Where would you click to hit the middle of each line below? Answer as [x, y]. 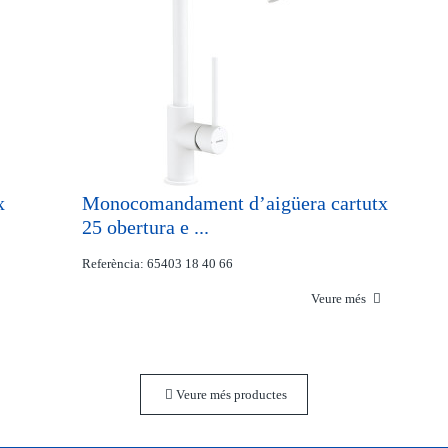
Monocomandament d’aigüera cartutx [235, 203]
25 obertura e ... [146, 227]
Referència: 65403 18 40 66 [158, 263]
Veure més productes [230, 394]
